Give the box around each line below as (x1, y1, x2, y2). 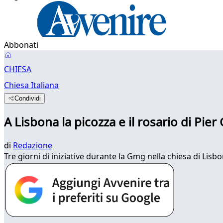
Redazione (13, 139, 52, 151)
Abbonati (4, 39, 38, 50)
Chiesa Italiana (4, 80, 59, 91)
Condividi (14, 95, 41, 102)
